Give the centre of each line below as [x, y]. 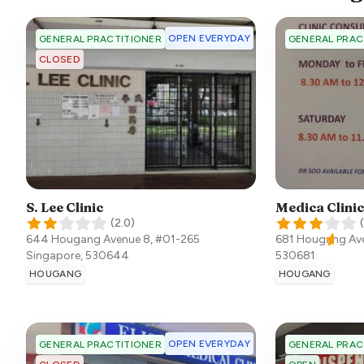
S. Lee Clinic [65, 207]
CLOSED [60, 59]
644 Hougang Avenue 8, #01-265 [113, 239]
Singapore [53, 255]
